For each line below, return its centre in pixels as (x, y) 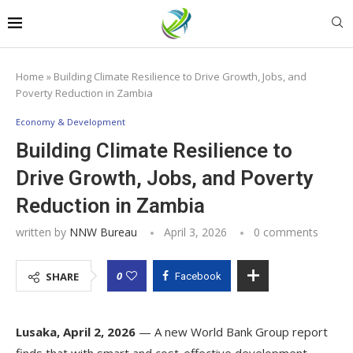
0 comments (286, 232)
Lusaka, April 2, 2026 (77, 331)
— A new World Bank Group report (233, 331)
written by (43, 232)
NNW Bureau (103, 232)
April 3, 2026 (195, 232)
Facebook (198, 276)
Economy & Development (71, 121)
